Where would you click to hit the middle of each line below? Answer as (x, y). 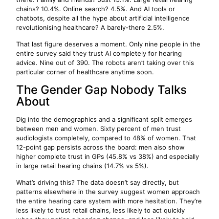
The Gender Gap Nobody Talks (101, 90)
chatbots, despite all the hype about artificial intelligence (103, 18)
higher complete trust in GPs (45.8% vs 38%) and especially (108, 156)
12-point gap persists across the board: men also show (100, 147)
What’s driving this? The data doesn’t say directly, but (98, 182)
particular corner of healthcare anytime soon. (85, 72)
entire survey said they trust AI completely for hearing (99, 53)
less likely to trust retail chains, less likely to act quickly (100, 210)
